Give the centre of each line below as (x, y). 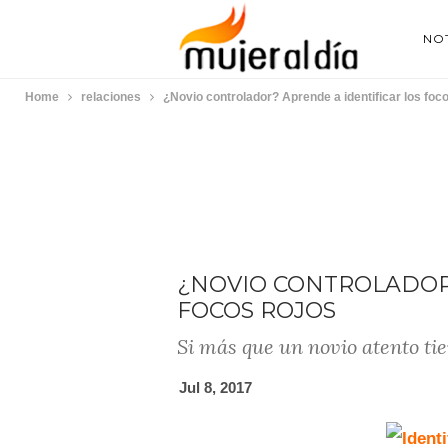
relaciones (111, 97)
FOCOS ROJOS (256, 310)
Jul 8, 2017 (215, 387)
